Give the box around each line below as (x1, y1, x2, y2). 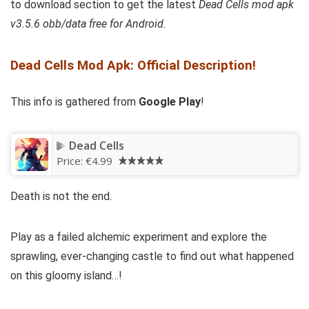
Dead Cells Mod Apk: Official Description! (10, 57, 256, 73)
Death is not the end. (10, 189, 112, 203)
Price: (57, 153, 86, 168)
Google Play (139, 94, 201, 108)
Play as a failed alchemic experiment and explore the (10, 230, 267, 243)
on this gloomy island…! (10, 268, 122, 282)
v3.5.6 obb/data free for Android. (10, 17, 166, 30)
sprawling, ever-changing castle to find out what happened (10, 249, 294, 263)
